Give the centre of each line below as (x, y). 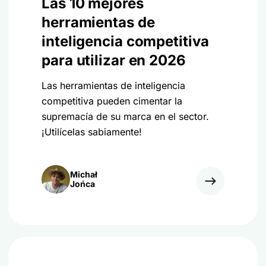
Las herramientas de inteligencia (113, 85)
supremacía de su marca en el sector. (125, 116)
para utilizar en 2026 (114, 60)
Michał (84, 174)
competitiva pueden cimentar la (112, 101)
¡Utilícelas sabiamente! (92, 132)
